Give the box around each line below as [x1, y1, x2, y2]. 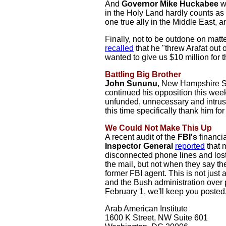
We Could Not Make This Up [105, 124, 212, 132]
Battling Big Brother [105, 70, 181, 79]
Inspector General [105, 142, 175, 150]
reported [175, 142, 205, 150]
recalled [105, 44, 134, 52]
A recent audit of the [105, 133, 178, 141]
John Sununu [105, 79, 157, 88]
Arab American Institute [105, 204, 188, 213]
